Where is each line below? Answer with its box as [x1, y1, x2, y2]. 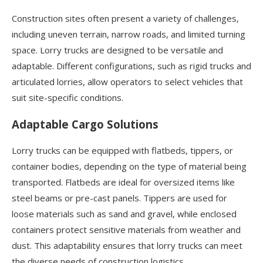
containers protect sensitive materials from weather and [12, 223, 241, 235]
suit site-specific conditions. [12, 92, 123, 104]
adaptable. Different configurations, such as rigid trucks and [12, 60, 251, 72]
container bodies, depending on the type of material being [12, 160, 247, 172]
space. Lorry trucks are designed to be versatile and [12, 44, 223, 56]
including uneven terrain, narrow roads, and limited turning [12, 28, 245, 41]
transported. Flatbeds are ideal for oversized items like [12, 176, 235, 188]
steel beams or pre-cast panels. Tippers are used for [12, 191, 227, 204]
